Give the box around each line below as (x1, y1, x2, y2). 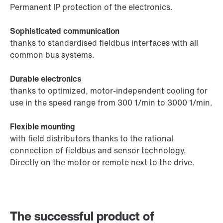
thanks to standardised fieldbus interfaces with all (10, 37, 198, 49)
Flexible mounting (10, 120, 75, 133)
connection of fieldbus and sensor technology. (10, 144, 186, 157)
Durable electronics (10, 73, 82, 85)
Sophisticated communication (10, 25, 119, 37)
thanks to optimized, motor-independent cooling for (10, 85, 208, 97)
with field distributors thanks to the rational (10, 132, 173, 145)
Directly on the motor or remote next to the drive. (10, 156, 195, 169)
